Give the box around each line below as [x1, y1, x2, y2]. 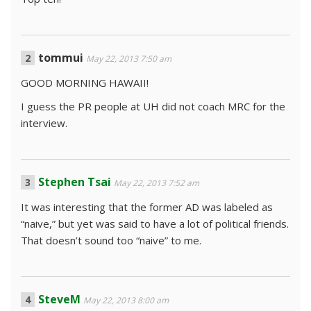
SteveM [38, 292, 81, 307]
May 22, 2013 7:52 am [114, 177, 199, 189]
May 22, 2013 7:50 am [86, 53, 171, 65]
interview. [21, 116, 67, 130]
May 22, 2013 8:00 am [83, 294, 169, 306]
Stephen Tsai [38, 174, 111, 190]
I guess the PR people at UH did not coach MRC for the [21, 99, 285, 113]
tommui [38, 50, 83, 65]
